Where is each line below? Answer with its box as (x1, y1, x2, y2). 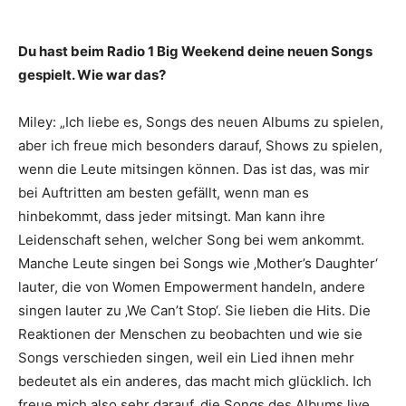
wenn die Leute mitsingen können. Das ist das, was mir (18, 159, 370, 178)
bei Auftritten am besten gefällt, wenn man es (18, 183, 309, 201)
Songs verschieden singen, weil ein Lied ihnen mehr (18, 348, 354, 366)
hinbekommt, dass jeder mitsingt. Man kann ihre (18, 207, 325, 225)
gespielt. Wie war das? (18, 65, 166, 83)
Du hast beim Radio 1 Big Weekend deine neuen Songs (18, 42, 372, 60)
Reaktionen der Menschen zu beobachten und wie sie (18, 324, 362, 343)
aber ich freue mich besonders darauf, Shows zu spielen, (18, 136, 382, 154)
